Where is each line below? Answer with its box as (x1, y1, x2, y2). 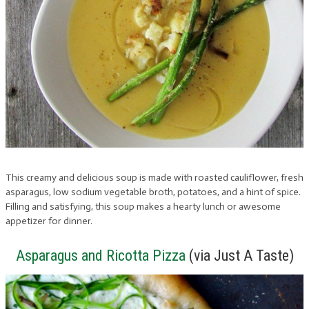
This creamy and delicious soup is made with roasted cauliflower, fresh (6, 171, 303, 183)
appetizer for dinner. (6, 215, 92, 227)
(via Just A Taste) (185, 246, 294, 264)
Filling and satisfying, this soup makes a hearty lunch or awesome (6, 200, 281, 212)
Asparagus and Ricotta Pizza (15, 246, 186, 264)
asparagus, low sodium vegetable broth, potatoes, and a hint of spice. (6, 186, 301, 198)
